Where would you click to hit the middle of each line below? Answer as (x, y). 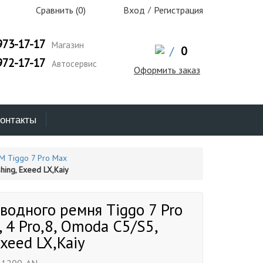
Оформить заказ (167, 70)
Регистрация (178, 10)
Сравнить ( (56, 10)
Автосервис (73, 64)
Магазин (66, 45)
